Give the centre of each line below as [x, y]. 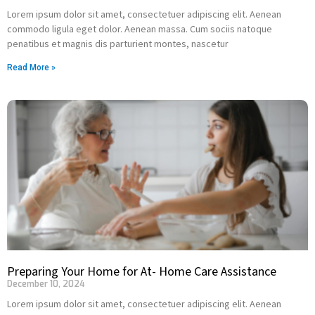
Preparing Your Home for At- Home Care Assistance [142, 272]
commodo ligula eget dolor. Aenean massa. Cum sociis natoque [140, 29]
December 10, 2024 [46, 284]
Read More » [31, 67]
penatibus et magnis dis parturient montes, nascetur [118, 44]
